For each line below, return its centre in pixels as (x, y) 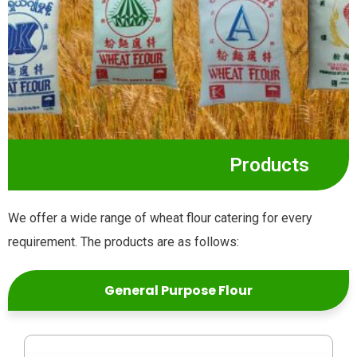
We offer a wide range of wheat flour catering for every (160, 218)
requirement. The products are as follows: (124, 242)
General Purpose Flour (178, 290)
